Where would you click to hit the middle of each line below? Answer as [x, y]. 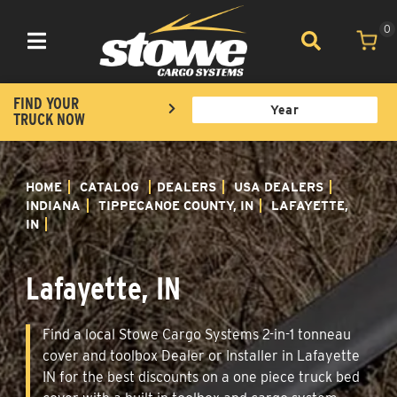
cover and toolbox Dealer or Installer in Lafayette [201, 355]
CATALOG [109, 187]
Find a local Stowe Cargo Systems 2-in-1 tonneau [197, 334]
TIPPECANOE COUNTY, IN [176, 205]
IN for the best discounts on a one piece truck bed [201, 377]
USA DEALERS [279, 187]
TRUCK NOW [49, 119]
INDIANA [53, 205]
